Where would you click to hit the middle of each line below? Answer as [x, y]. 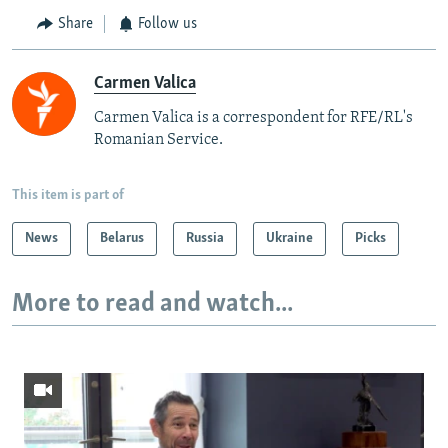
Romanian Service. [158, 139]
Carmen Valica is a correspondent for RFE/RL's [253, 117]
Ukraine [289, 238]
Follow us [167, 24]
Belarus [122, 238]
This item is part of [68, 195]
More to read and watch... [152, 304]
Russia [205, 238]
